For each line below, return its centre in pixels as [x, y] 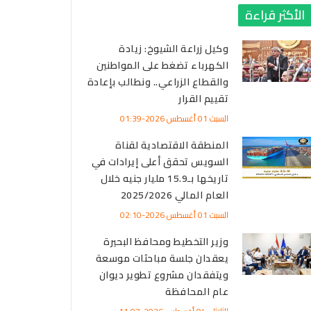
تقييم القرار [203, 98]
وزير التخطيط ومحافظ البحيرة [166, 241]
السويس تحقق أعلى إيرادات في [160, 161]
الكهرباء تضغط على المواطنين [162, 65]
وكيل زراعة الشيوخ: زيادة [174, 48]
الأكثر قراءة [275, 15]
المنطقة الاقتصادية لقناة [171, 145]
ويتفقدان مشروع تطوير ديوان [163, 275]
